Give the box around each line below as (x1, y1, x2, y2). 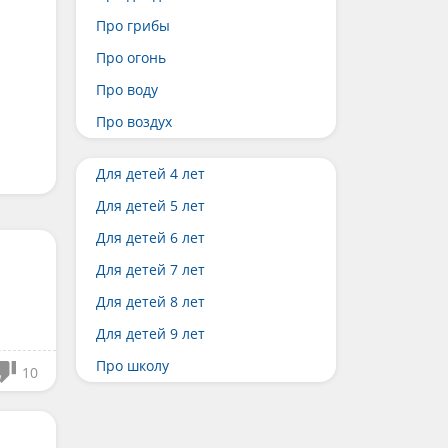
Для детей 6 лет (96, 228, 205, 247)
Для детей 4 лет (96, 164, 205, 183)
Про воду (96, 80, 158, 99)
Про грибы (96, 16, 170, 35)
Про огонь (96, 48, 166, 67)
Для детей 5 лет (96, 196, 205, 215)
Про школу (96, 356, 169, 375)
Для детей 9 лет (96, 324, 205, 343)
